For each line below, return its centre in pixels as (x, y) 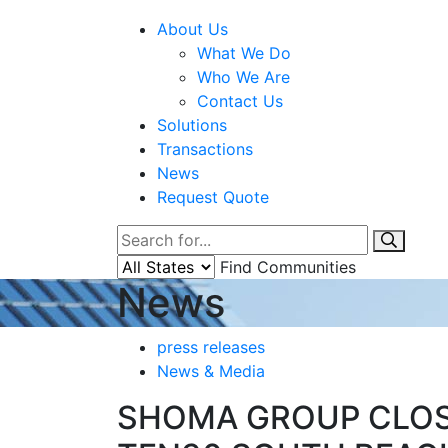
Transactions (205, 148)
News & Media (211, 370)
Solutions (192, 124)
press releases (211, 346)
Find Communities (288, 266)
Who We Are (243, 76)
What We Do (244, 52)
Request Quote (213, 196)
